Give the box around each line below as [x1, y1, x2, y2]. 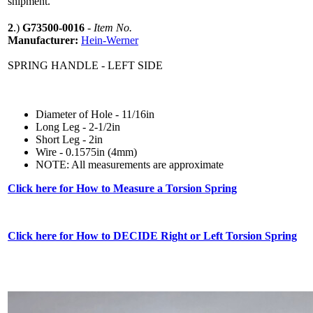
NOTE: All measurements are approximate [36, 158, 224, 170]
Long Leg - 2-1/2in [36, 120, 120, 133]
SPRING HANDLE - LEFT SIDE [8, 59, 163, 71]
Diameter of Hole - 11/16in [36, 108, 154, 120]
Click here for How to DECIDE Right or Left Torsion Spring [8, 229, 297, 242]
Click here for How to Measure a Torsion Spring [8, 182, 237, 194]
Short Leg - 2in [36, 133, 103, 145]
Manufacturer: [8, 34, 81, 46]
